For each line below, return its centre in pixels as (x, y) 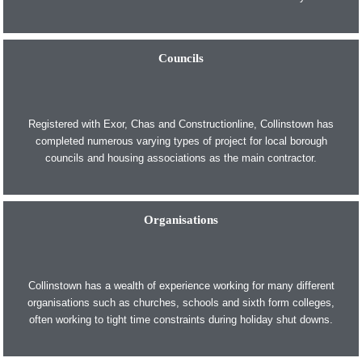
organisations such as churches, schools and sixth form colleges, (181, 302)
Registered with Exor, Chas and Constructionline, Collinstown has (181, 124)
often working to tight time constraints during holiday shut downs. (181, 319)
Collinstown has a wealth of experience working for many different (181, 285)
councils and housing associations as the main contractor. (181, 158)
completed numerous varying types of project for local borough (181, 141)
